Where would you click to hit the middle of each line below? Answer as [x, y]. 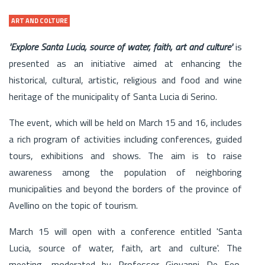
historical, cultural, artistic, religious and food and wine [125, 80]
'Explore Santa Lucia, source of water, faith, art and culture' [122, 46]
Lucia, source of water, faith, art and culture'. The [125, 248]
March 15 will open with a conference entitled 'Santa [125, 231]
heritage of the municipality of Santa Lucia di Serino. [113, 96]
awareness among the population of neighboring [125, 172]
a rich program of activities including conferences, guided [125, 139]
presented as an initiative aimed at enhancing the [125, 63]
